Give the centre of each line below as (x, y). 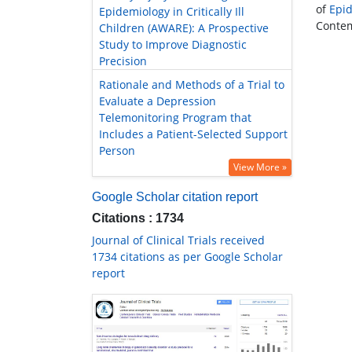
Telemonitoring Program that (175, 118)
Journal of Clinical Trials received (178, 240)
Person (117, 151)
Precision (123, 61)
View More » (260, 167)
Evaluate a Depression (158, 101)
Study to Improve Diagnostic (173, 45)
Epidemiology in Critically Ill (172, 12)
